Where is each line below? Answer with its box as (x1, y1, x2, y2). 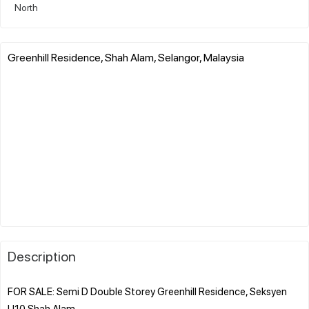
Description (8, 246, 76, 265)
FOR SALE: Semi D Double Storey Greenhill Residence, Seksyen (8, 283, 287, 298)
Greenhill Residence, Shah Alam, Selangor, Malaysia (8, 49, 244, 64)
